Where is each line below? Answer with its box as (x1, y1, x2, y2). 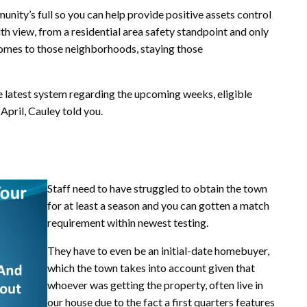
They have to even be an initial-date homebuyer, (47, 243, 269, 257)
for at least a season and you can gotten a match (47, 198, 269, 212)
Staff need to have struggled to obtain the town (47, 181, 267, 195)
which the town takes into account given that (47, 260, 255, 274)
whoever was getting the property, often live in (47, 278, 263, 291)
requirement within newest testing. (47, 215, 208, 229)
